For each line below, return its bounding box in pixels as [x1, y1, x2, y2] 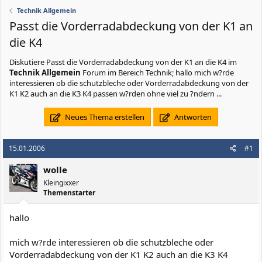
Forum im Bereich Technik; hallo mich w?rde [81, 67, 234, 78]
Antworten [172, 112, 212, 122]
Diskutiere [9, 57, 46, 67]
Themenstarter [43, 188, 95, 198]
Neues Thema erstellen [63, 112, 144, 122]
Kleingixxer [43, 178, 79, 188]
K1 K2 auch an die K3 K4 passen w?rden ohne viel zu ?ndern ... [9, 88, 222, 99]
